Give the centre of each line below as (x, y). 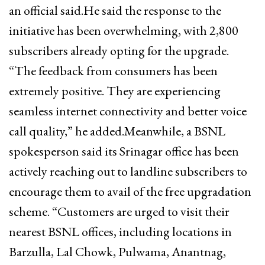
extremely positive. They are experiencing (115, 91)
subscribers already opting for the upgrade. (119, 50)
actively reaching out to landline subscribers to (128, 171)
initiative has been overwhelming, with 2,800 (124, 30)
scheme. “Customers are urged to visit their (119, 211)
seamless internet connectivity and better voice (128, 111)
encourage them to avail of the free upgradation (130, 191)
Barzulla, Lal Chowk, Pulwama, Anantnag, (117, 251)
